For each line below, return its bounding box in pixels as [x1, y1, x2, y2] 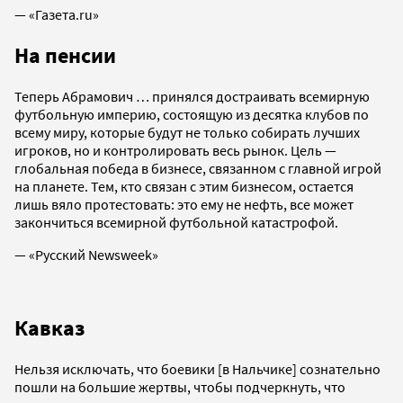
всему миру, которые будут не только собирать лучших [14, 123, 360, 142]
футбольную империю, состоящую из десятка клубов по [14, 105, 369, 124]
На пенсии [14, 41, 116, 70]
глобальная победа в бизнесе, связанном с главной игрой [14, 159, 381, 178]
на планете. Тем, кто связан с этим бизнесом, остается [14, 177, 354, 196]
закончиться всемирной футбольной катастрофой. [14, 213, 338, 232]
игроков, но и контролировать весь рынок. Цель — [14, 141, 336, 160]
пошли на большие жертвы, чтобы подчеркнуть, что [14, 378, 345, 397]
